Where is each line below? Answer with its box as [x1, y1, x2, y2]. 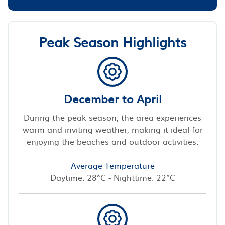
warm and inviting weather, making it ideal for [22, 123, 203, 135]
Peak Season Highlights [39, 31, 186, 51]
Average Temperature [70, 159, 155, 171]
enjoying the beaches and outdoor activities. [27, 135, 198, 147]
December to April [63, 90, 162, 107]
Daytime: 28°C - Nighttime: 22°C [50, 171, 175, 183]
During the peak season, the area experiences [24, 110, 201, 123]
